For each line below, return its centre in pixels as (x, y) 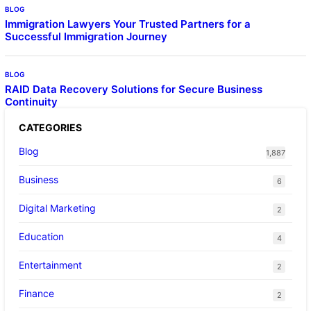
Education (41, 236)
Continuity (31, 101)
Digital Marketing (57, 208)
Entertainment (50, 264)
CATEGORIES (50, 127)
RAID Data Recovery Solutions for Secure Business (133, 89)
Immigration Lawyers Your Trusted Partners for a (127, 24)
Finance (36, 293)
